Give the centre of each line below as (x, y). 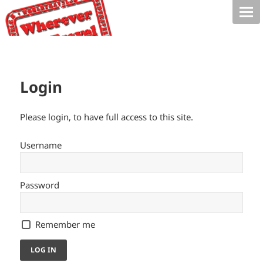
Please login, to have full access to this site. (107, 117)
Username (41, 145)
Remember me (65, 225)
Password (40, 185)
